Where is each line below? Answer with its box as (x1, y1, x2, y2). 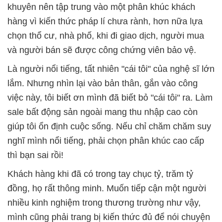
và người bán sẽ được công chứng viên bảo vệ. (7, 45, 196, 55)
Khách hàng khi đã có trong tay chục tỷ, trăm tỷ (7, 168, 193, 179)
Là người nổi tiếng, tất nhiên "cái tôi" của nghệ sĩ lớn (7, 63, 215, 74)
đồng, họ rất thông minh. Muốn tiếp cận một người (7, 183, 206, 193)
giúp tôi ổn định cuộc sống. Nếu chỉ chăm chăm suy (7, 121, 211, 131)
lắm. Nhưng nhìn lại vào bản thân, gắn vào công (7, 78, 198, 88)
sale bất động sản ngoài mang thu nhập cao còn (7, 107, 198, 117)
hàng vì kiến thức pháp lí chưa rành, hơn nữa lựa (7, 16, 203, 26)
